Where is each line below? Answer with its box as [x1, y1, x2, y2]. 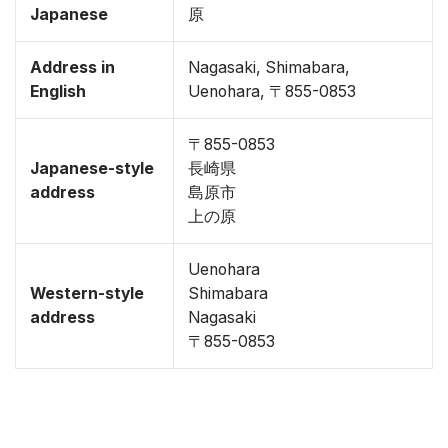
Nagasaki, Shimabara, [188, 58, 350, 77]
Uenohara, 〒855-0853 [188, 82, 356, 101]
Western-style [30, 284, 144, 303]
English [30, 82, 86, 101]
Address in [30, 58, 115, 77]
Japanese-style [30, 159, 154, 178]
